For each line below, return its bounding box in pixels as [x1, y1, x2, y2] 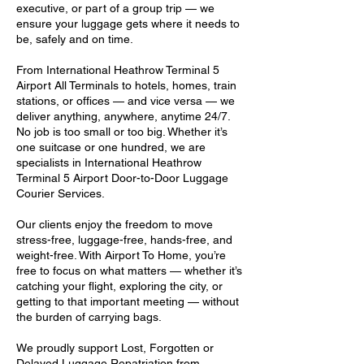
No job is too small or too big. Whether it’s [16, 125, 227, 138]
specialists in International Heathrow [16, 156, 201, 169]
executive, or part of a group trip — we [16, 2, 214, 15]
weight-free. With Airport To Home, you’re [16, 249, 226, 262]
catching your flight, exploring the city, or [16, 279, 223, 292]
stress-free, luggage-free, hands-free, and [16, 233, 232, 246]
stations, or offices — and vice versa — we [16, 94, 235, 107]
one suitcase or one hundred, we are [16, 141, 206, 154]
